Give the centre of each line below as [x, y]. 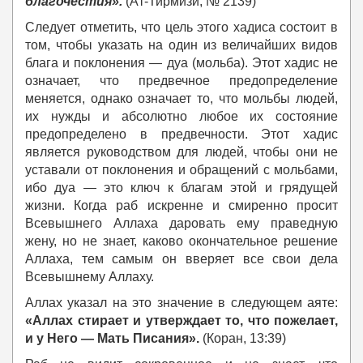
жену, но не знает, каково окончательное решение [181, 241]
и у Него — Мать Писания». [112, 339]
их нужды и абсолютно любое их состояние [181, 117]
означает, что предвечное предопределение [181, 81]
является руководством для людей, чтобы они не [181, 152]
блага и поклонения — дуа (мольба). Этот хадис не [181, 63]
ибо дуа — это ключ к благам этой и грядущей [181, 188]
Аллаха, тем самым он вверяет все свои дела [181, 259]
